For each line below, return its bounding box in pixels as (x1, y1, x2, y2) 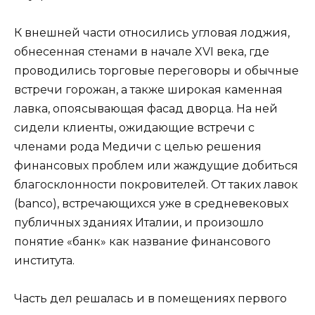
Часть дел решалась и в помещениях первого (14, 292, 287, 306)
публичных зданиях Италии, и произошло (14, 215, 264, 229)
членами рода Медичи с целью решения (14, 139, 262, 153)
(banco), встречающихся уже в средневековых (14, 196, 288, 210)
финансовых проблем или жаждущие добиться (14, 158, 298, 172)
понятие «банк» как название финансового (14, 234, 271, 248)
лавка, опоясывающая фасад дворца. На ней (14, 101, 278, 115)
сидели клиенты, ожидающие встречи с (14, 120, 255, 134)
